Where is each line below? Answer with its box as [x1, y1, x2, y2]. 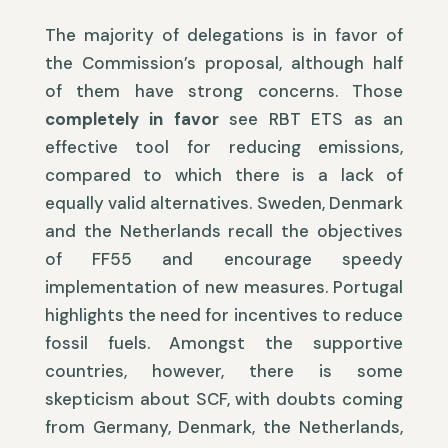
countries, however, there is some [44, 360, 404, 383]
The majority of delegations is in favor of [44, 24, 404, 47]
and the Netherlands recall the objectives [44, 220, 404, 243]
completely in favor [44, 108, 219, 131]
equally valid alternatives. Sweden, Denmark [44, 192, 404, 215]
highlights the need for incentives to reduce [44, 304, 404, 327]
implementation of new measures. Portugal [44, 276, 404, 299]
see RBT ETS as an [218, 108, 404, 131]
